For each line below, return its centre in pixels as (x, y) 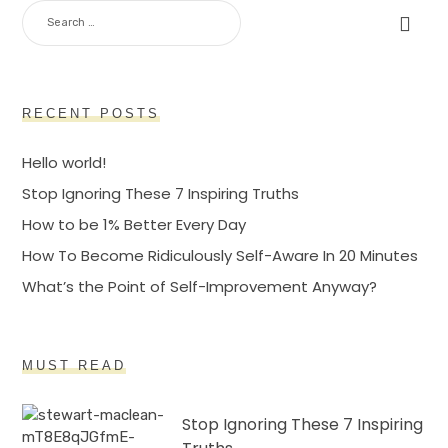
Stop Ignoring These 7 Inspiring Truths (161, 194)
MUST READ (74, 366)
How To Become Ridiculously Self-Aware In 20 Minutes (220, 256)
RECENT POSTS (91, 114)
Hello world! (64, 163)
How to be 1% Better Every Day (134, 225)
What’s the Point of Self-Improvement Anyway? (200, 287)
